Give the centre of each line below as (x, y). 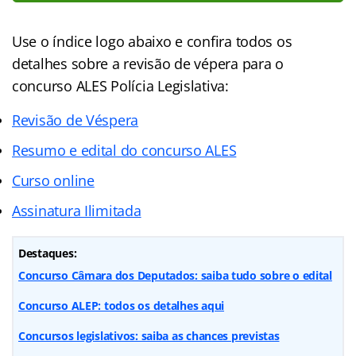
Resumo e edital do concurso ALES (124, 150)
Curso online (53, 180)
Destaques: (48, 253)
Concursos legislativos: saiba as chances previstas (149, 335)
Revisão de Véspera (75, 120)
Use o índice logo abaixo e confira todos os (152, 41)
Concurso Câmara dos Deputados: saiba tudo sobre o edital (175, 275)
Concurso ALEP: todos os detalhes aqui (122, 305)
